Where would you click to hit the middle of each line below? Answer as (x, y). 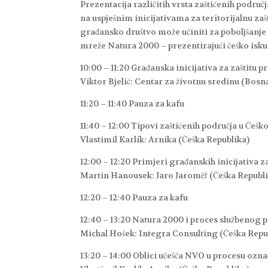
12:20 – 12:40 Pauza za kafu (134, 198)
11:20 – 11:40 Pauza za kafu (133, 104)
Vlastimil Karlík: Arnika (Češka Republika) (165, 140)
